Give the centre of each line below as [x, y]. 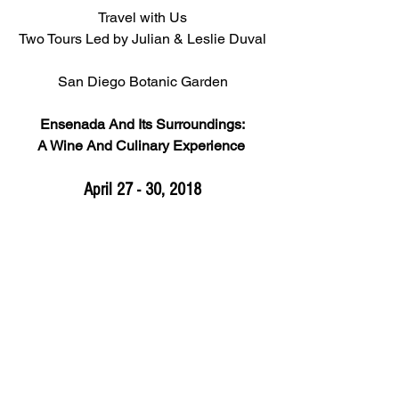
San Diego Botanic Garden [142, 81]
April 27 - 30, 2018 [142, 190]
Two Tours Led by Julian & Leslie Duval [142, 39]
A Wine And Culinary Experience [142, 146]
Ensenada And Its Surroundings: [142, 124]
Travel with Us [142, 17]
